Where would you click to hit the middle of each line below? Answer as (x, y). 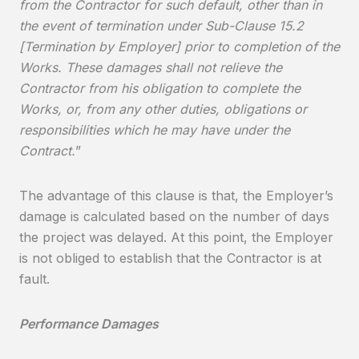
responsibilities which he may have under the (155, 130)
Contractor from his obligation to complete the (160, 88)
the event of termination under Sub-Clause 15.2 (161, 26)
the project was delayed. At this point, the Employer (176, 237)
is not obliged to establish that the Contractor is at (170, 258)
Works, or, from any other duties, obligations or (163, 109)
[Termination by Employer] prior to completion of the (179, 46)
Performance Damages (89, 324)
